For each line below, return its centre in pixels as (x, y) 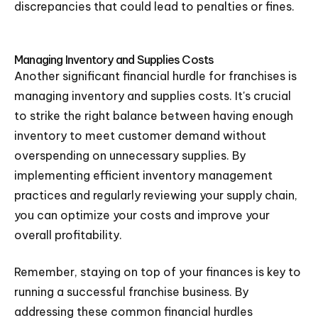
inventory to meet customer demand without (140, 136)
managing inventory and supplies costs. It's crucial (153, 96)
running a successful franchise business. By (131, 292)
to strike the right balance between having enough (154, 116)
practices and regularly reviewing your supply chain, (156, 195)
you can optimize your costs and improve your (142, 215)
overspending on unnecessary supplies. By (130, 155)
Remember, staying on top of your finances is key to (158, 272)
